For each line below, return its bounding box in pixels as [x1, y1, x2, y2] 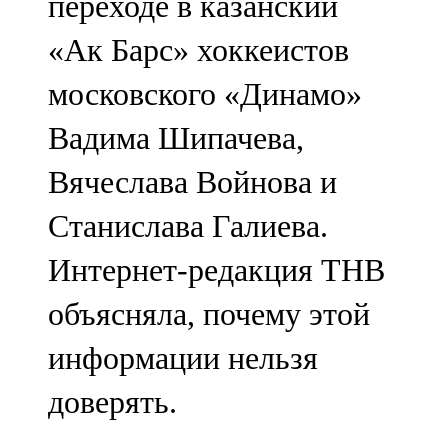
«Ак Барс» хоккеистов [48, 32, 349, 69]
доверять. [48, 384, 177, 421]
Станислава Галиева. [48, 208, 328, 245]
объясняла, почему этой [48, 296, 370, 333]
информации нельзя [48, 340, 318, 377]
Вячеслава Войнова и [48, 164, 337, 201]
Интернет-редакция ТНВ [48, 252, 385, 289]
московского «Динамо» [48, 76, 362, 113]
